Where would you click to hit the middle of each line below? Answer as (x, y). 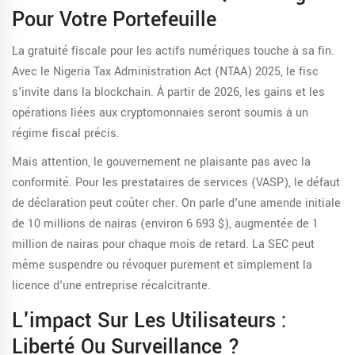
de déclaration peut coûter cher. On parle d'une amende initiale (176, 204)
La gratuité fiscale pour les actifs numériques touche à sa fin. (173, 52)
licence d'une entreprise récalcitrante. (111, 286)
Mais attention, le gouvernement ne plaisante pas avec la (161, 162)
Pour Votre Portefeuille (114, 20)
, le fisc (300, 72)
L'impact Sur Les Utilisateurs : (149, 321)
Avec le (32, 72)
